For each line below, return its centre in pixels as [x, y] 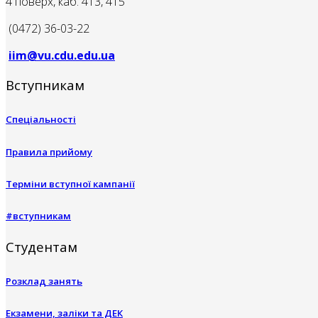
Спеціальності [41, 120]
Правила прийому [49, 152]
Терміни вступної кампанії [70, 183]
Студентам [42, 247]
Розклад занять [44, 281]
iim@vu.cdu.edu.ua [62, 55]
